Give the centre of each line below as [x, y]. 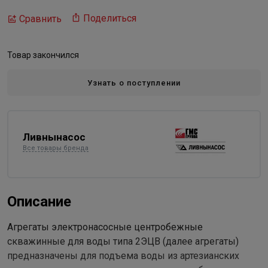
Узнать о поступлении [134, 83]
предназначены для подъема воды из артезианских [123, 256]
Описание [39, 202]
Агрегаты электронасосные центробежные [105, 227]
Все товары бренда [56, 148]
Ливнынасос [54, 137]
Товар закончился [43, 55]
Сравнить [40, 19]
